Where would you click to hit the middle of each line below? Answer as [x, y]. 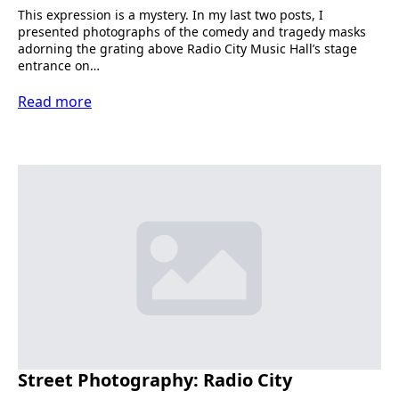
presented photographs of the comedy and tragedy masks [192, 32]
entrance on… [59, 65]
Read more [55, 102]
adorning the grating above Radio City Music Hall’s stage [187, 49]
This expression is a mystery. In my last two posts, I [171, 15]
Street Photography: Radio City [155, 379]
